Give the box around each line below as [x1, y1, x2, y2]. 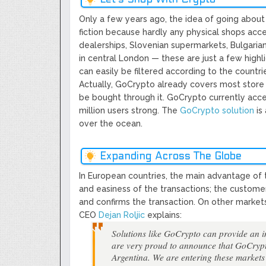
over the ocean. [79, 118, 142, 128]
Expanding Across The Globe [100, 149, 242, 162]
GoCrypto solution [180, 105, 254, 115]
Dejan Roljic [99, 210, 145, 220]
